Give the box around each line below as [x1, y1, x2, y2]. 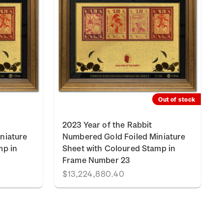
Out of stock [158, 96, 195, 103]
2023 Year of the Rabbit [62, 120, 152, 129]
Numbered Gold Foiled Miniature [62, 132, 186, 141]
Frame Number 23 [62, 155, 130, 165]
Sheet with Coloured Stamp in [62, 143, 176, 153]
